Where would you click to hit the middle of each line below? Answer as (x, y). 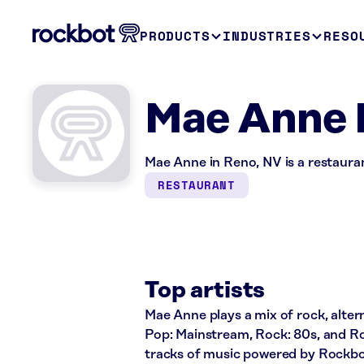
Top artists (205, 290)
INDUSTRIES (267, 36)
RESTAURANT (197, 185)
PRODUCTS (175, 36)
